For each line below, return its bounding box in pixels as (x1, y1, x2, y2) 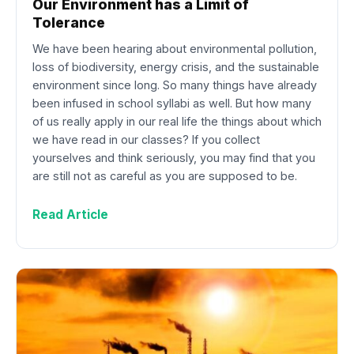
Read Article (32, 206, 108, 222)
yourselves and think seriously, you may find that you (32, 150, 315, 164)
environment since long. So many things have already (32, 77, 317, 92)
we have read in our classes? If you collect (32, 132, 260, 146)
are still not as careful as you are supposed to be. (32, 168, 297, 183)
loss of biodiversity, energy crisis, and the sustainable (32, 59, 319, 73)
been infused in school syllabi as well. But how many (32, 96, 311, 110)
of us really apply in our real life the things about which (32, 114, 322, 128)
